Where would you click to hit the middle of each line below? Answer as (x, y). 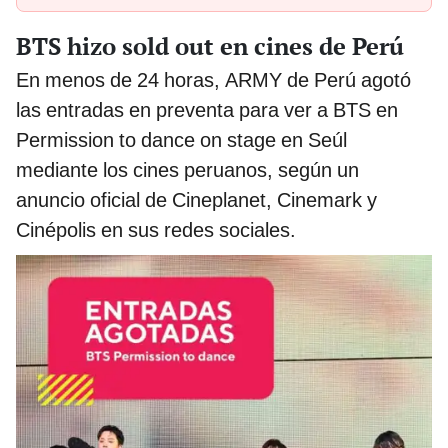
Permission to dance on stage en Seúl (181, 139)
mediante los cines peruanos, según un (187, 169)
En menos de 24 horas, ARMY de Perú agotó (213, 79)
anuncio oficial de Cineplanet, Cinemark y (196, 199)
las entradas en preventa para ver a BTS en (207, 109)
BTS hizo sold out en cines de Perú (210, 45)
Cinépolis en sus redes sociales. (156, 229)
